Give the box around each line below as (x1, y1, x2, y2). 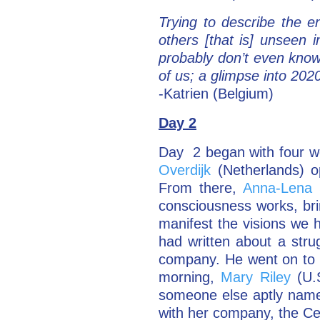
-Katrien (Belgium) (159, 85, 274, 101)
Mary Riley (221, 269, 291, 285)
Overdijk (159, 161, 218, 178)
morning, (159, 269, 221, 285)
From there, (159, 179, 244, 196)
